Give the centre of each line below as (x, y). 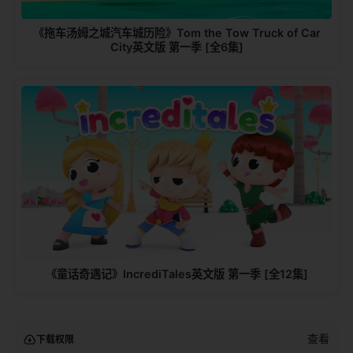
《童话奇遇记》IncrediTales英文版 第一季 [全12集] (176, 274)
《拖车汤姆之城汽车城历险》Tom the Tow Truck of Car (176, 33)
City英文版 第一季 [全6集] (176, 47)
